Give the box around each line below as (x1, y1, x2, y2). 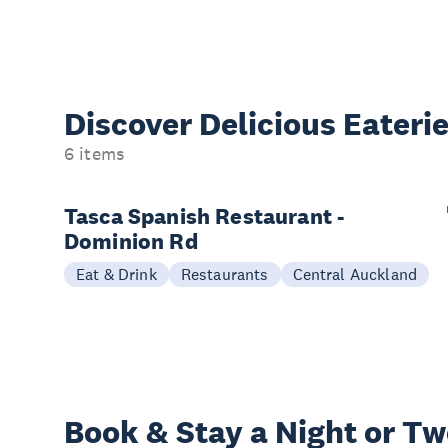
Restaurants (180, 263, 269, 284)
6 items (64, 142, 125, 165)
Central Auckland (292, 263, 418, 284)
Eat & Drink (76, 263, 157, 284)
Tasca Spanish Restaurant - (64, 201, 345, 230)
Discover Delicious (64, 104, 343, 143)
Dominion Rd (64, 226, 198, 255)
